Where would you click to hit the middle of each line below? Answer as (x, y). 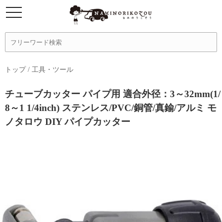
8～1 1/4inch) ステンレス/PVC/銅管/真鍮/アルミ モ (111, 108)
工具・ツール (53, 69)
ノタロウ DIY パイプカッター (68, 122)
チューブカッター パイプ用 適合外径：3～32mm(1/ (113, 94)
